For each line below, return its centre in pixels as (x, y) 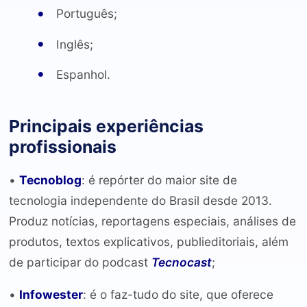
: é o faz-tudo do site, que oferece (178, 295)
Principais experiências (106, 126)
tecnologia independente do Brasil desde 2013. (140, 200)
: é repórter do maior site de (159, 180)
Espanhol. (83, 74)
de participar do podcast (80, 262)
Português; (86, 14)
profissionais (62, 146)
